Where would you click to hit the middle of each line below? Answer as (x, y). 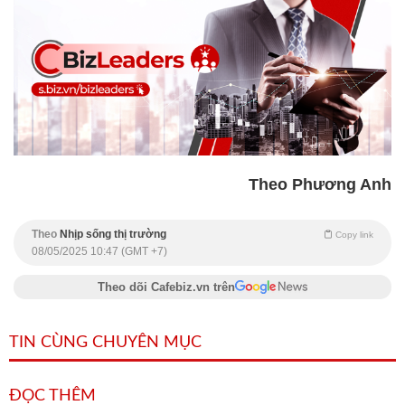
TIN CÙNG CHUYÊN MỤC (105, 343)
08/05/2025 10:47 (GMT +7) (99, 252)
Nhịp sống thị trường (113, 235)
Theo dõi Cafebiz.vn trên (166, 287)
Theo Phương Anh (320, 185)
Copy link (354, 235)
